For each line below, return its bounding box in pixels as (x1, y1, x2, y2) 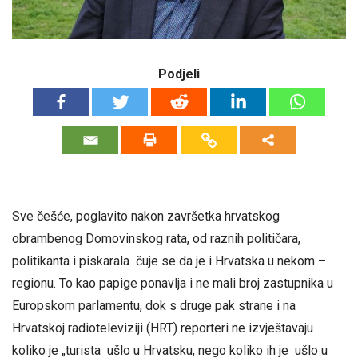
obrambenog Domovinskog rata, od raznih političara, (12, 231, 300, 246)
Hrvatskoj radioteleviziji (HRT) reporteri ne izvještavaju (12, 320, 316, 336)
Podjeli (158, 66, 200, 82)
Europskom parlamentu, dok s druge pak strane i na (12, 298, 296, 313)
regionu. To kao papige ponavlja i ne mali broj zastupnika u (12, 276, 333, 291)
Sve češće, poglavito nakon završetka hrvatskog (12, 209, 280, 224)
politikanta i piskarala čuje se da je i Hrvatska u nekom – (12, 253, 326, 268)
